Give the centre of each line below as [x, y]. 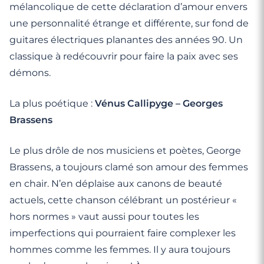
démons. [30, 73]
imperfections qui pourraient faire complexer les [123, 233]
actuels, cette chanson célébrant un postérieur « [123, 200]
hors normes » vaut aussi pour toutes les [104, 217]
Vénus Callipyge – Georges [159, 103]
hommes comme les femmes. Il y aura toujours [120, 250]
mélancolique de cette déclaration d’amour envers [128, 7]
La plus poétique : [52, 103]
